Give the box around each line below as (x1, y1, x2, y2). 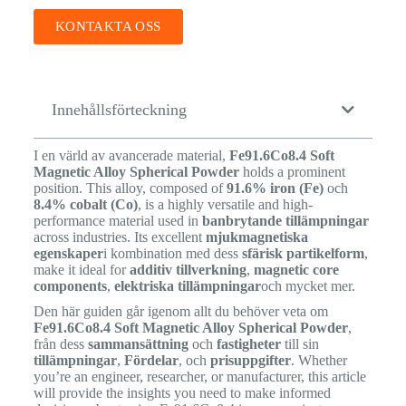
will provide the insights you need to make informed (33, 384, 331, 401)
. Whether (290, 352, 347, 368)
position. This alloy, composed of (33, 179, 227, 196)
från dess (33, 335, 88, 352)
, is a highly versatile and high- (137, 196, 313, 212)
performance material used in (33, 212, 202, 228)
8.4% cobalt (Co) (33, 196, 138, 212)
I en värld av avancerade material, (33, 147, 229, 163)
